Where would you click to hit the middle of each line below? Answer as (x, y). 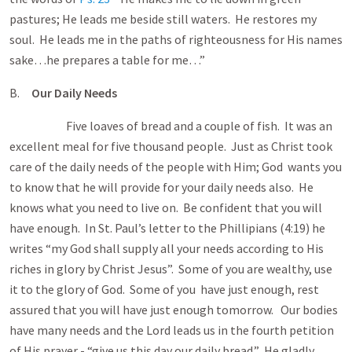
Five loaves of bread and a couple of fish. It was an (171, 126)
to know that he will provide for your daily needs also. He (161, 187)
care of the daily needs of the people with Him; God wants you (176, 167)
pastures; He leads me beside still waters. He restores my (163, 19)
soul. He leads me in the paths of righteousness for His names (176, 39)
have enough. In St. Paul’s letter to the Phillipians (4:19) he (167, 228)
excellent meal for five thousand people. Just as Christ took (171, 146)
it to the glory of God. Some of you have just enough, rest (164, 289)
